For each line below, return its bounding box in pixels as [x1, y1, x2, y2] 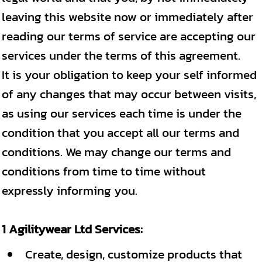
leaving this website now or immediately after [2, 8, 253, 26]
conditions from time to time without [2, 162, 206, 180]
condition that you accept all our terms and [2, 123, 239, 142]
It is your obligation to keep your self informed [2, 65, 257, 84]
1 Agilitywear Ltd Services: [2, 220, 143, 238]
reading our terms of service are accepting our [2, 27, 256, 45]
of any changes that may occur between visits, [2, 85, 256, 103]
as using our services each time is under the [2, 104, 242, 122]
